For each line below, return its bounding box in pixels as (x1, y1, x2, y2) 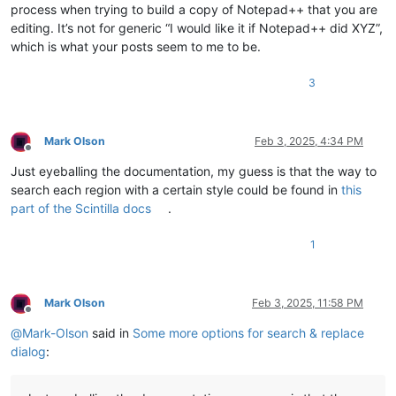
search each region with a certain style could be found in (11, 182, 341, 198)
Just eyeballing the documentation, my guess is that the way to (11, 164, 377, 179)
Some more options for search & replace (133, 325, 364, 341)
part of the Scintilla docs (11, 201, 151, 217)
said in (88, 325, 133, 341)
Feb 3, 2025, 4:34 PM (255, 134, 363, 148)
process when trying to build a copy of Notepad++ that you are (11, 2, 377, 18)
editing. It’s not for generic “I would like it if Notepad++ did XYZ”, (11, 20, 383, 36)
